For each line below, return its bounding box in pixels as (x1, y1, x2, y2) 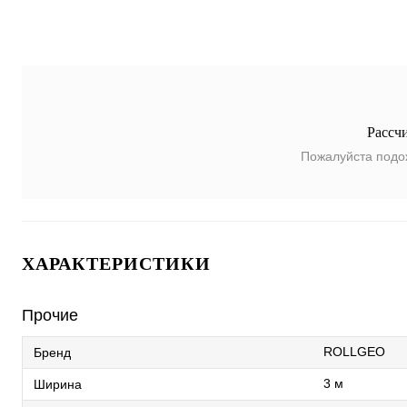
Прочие (22, 306, 78, 325)
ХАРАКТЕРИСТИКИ (22, 253, 211, 274)
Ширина (34, 377, 82, 392)
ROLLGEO (323, 344, 385, 360)
